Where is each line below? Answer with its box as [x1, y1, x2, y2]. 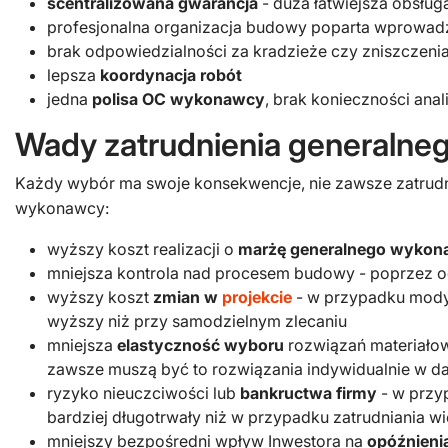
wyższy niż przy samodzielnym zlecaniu [47, 311, 347, 331]
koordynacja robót [100, 65, 242, 85]
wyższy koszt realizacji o [47, 239, 238, 259]
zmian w [153, 287, 222, 307]
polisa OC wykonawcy [92, 89, 265, 109]
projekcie [222, 287, 292, 307]
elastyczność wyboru [117, 335, 284, 355]
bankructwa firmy [240, 383, 377, 403]
